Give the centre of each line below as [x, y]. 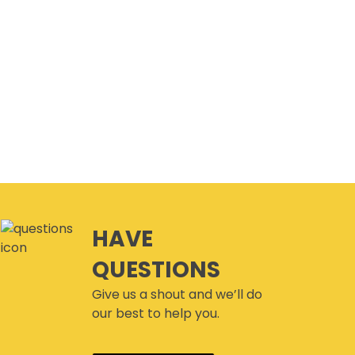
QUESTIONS [156, 270]
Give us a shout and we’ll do [177, 295]
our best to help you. [155, 314]
